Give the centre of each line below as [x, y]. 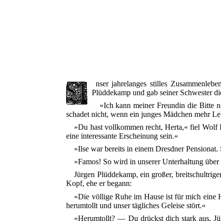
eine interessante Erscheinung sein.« [122, 136]
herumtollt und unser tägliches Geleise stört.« [136, 205]
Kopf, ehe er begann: [99, 184]
